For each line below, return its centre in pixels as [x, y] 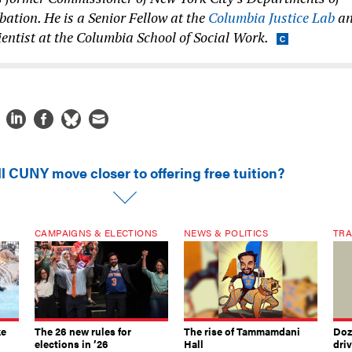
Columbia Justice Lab [271, 17]
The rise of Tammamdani [242, 331]
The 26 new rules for [83, 331]
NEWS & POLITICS [226, 232]
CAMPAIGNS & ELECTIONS [96, 232]
